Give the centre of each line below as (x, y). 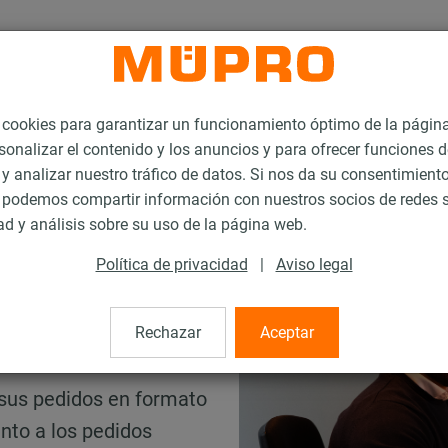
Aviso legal (314, 265)
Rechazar (167, 333)
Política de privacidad (171, 265)
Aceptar (286, 333)
